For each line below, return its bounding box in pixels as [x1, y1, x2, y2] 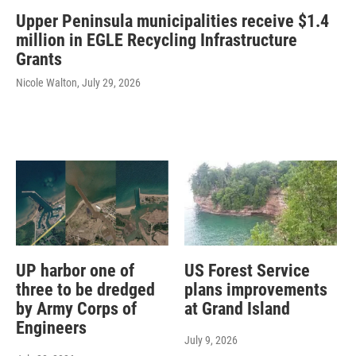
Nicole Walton [16, 76, 77, 90]
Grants [16, 49, 62, 70]
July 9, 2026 [184, 334, 238, 347]
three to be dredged [16, 280, 155, 300]
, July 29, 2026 [77, 76, 141, 90]
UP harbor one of [16, 261, 134, 281]
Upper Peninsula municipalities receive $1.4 [16, 11, 329, 32]
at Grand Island [184, 299, 290, 319]
